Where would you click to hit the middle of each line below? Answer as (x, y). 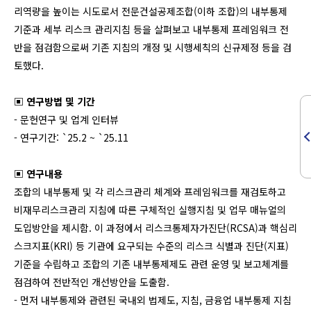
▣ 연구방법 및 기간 (54, 101)
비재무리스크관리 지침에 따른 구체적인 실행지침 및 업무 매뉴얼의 (150, 210)
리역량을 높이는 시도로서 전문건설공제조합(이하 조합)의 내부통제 (151, 11)
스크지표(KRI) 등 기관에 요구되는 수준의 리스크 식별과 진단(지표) (151, 246)
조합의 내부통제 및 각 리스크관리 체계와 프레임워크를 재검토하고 (150, 192)
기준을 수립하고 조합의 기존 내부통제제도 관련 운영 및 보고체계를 (151, 264)
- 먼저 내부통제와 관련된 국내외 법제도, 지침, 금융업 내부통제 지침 (153, 300)
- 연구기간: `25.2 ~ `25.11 (71, 137)
